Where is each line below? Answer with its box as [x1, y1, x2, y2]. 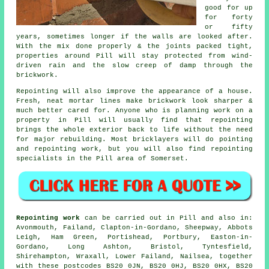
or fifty [205, 23, 253, 31]
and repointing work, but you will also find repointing [16, 145, 253, 153]
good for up [205, 4, 253, 11]
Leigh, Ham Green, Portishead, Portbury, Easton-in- [16, 234, 253, 241]
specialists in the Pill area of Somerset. [16, 154, 189, 162]
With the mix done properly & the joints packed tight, [16, 42, 253, 50]
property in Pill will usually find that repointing [16, 116, 253, 124]
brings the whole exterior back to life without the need [16, 125, 253, 133]
